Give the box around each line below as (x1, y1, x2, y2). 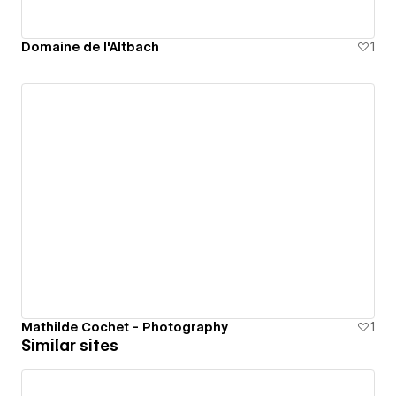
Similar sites (21, 335, 118, 354)
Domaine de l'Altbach (21, 39, 159, 54)
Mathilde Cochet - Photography (21, 319, 228, 334)
